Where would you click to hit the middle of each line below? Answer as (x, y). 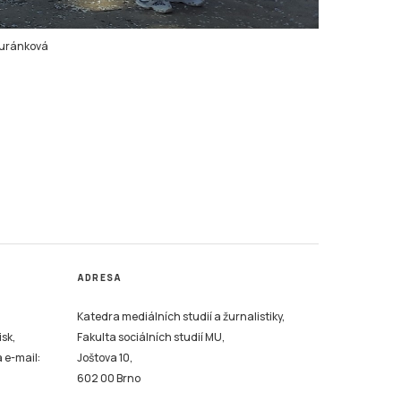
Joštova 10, (105, 358)
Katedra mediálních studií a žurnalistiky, (181, 316)
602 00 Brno (109, 378)
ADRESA (100, 277)
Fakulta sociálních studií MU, (151, 337)
